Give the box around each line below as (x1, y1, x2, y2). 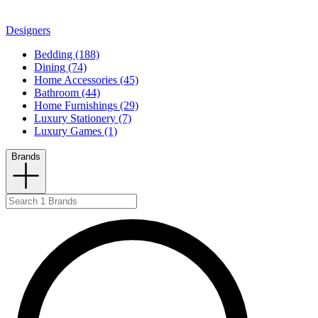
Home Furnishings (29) (34, 99, 138, 112)
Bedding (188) (34, 48, 99, 61)
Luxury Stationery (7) (34, 112, 131, 125)
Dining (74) (34, 61, 87, 74)
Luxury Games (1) (34, 125, 117, 138)
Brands (11, 151, 40, 163)
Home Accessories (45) (34, 74, 138, 87)
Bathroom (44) (34, 87, 100, 99)
